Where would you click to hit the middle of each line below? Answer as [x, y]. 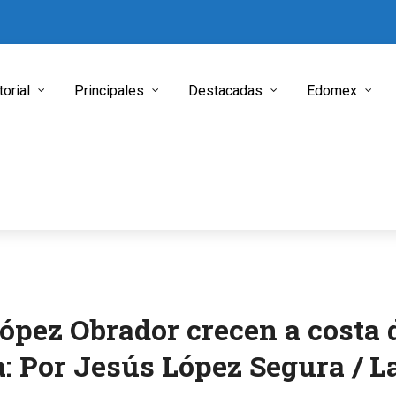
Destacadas [225, 91]
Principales [109, 91]
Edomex [332, 91]
